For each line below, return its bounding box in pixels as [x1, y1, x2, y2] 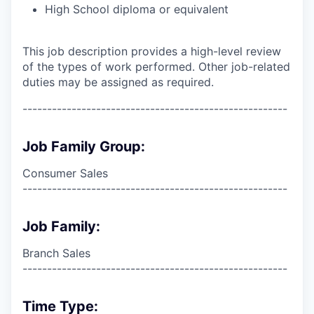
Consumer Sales [22, 165, 108, 180]
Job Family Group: [22, 137, 145, 155]
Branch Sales [22, 245, 90, 260]
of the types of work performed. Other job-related [22, 59, 290, 74]
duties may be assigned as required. [22, 74, 214, 89]
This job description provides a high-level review [22, 43, 281, 58]
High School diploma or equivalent [45, 1, 228, 16]
